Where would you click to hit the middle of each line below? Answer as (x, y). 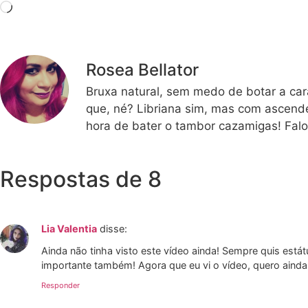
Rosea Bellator (142, 69)
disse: (113, 228)
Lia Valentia (69, 228)
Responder (60, 286)
